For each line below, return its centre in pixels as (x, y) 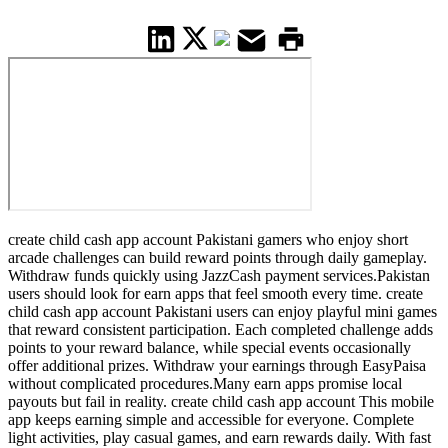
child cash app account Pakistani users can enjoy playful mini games (222, 312)
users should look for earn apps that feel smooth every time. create (215, 294)
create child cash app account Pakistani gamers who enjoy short (208, 240)
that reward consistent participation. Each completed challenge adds (220, 330)
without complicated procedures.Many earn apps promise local (205, 384)
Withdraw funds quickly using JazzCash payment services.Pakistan (219, 276)
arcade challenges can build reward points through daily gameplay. (217, 258)
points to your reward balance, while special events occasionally (209, 348)
